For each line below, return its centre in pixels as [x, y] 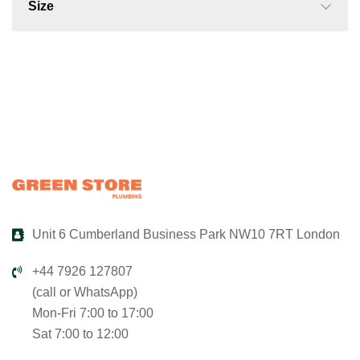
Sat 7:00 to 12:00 [80, 334]
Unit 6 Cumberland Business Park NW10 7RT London [186, 235]
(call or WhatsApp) [85, 292]
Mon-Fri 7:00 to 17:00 [93, 313]
